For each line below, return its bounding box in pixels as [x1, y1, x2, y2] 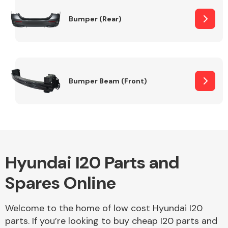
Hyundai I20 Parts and [5, 151, 179, 174]
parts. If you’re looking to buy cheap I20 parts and [5, 215, 217, 227]
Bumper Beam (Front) [69, 76, 147, 85]
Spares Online [5, 172, 116, 194]
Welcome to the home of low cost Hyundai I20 [5, 202, 203, 214]
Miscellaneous [18, 96, 73, 107]
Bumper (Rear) [69, 14, 122, 23]
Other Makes [18, 30, 67, 41]
